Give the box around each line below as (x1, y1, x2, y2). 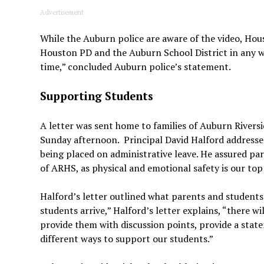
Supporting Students (40, 89, 154, 104)
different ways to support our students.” (40, 232, 214, 246)
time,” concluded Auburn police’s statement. (40, 60, 232, 74)
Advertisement (40, 8, 84, 17)
